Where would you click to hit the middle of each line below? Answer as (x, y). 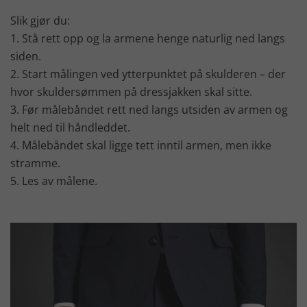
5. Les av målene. (54, 181)
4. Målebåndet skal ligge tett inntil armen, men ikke (141, 146)
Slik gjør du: (40, 21)
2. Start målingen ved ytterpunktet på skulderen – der (148, 74)
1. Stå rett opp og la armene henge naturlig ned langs (148, 39)
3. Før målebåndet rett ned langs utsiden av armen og (149, 110)
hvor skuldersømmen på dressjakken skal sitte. (131, 92)
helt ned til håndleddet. (70, 128)
